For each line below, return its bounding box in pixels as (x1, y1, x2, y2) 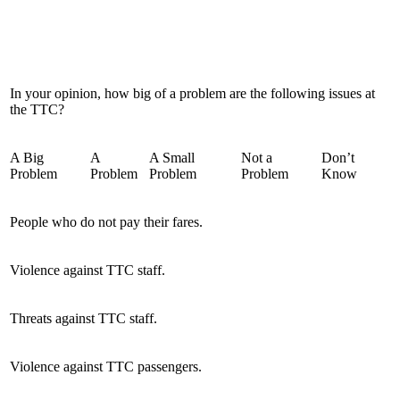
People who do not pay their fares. (10, 213, 203, 229)
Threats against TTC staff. (10, 310, 157, 326)
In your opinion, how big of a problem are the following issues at (10, 85, 375, 101)
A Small (149, 149, 195, 165)
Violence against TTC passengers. (10, 358, 202, 374)
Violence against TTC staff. (10, 262, 165, 278)
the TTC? (10, 101, 64, 117)
